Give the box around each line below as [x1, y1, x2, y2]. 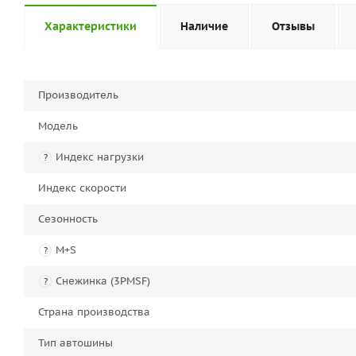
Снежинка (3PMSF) [56, 274, 150, 288]
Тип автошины [38, 336, 113, 350]
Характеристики [44, 19, 137, 33]
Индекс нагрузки [56, 150, 144, 164]
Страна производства [38, 305, 150, 319]
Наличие [180, 19, 228, 33]
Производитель [38, 88, 118, 102]
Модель [38, 119, 78, 133]
